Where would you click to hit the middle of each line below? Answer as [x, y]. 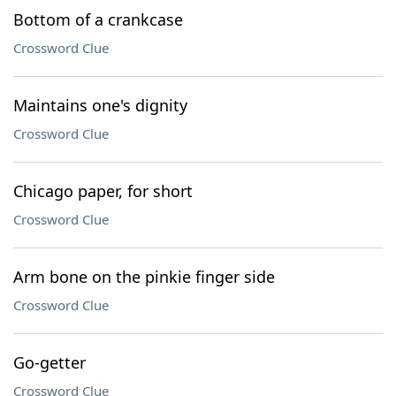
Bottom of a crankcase [98, 19]
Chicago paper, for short [103, 191]
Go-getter [49, 362]
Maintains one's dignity [100, 105]
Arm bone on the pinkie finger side [144, 277]
